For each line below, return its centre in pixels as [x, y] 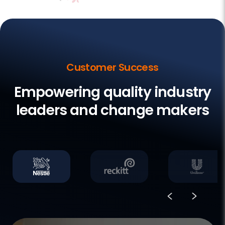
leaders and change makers [113, 110]
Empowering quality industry [113, 92]
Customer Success [113, 67]
